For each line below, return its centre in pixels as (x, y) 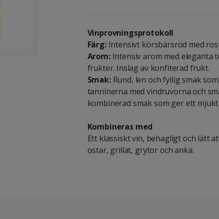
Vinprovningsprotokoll (131, 33)
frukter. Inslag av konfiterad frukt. (148, 68)
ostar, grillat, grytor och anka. (141, 150)
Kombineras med (120, 127)
